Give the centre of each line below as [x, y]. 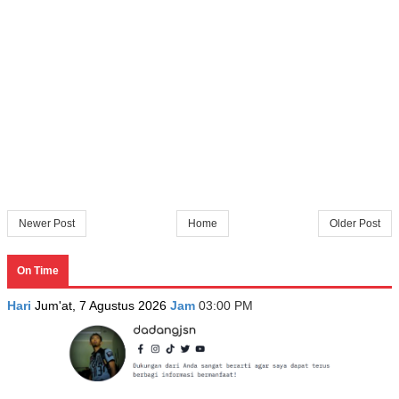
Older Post [355, 224]
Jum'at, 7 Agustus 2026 [102, 306]
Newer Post [47, 224]
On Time [38, 271]
